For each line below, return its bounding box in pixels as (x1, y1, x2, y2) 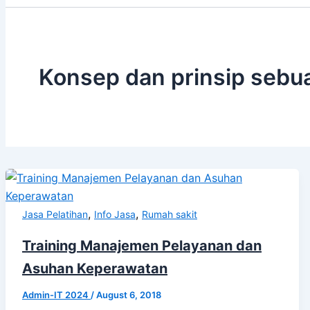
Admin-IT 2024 (22, 289, 91, 300)
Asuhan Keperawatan (22, 259, 167, 277)
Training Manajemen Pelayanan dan (22, 237, 262, 254)
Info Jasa (94, 208, 136, 221)
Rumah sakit (142, 208, 197, 221)
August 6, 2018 (96, 289, 161, 300)
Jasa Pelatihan (22, 208, 88, 221)
